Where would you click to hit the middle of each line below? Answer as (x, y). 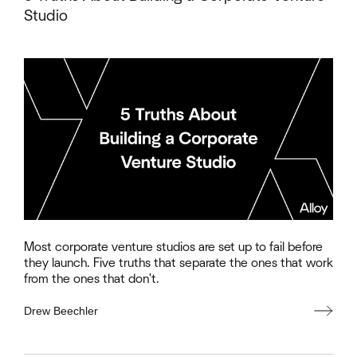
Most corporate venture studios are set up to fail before (173, 247)
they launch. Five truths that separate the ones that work (178, 263)
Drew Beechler (61, 311)
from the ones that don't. (92, 279)
